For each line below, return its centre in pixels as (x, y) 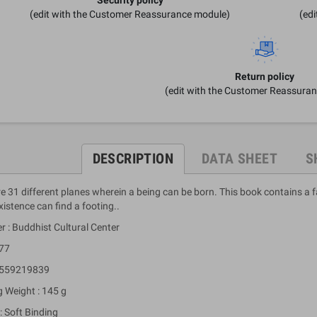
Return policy (265, 76)
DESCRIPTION (133, 158)
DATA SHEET (240, 158)
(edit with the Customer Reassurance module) (130, 14)
